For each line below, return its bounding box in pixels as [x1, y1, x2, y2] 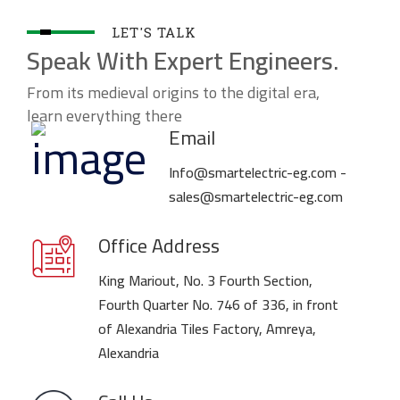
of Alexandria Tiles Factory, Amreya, [98, 314, 316, 342]
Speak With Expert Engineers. [27, 37, 338, 84]
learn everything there [27, 100, 182, 130]
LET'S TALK [112, 22, 196, 41]
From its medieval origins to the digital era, [27, 77, 320, 107]
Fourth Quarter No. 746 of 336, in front [98, 290, 338, 318]
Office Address [98, 226, 220, 264]
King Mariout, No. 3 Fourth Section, [98, 266, 312, 294]
